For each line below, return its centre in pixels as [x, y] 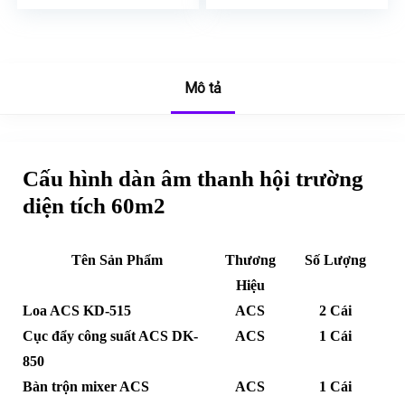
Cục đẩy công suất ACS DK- [110, 336]
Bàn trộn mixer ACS [85, 387]
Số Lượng [336, 260]
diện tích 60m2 [94, 206]
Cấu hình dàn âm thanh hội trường [193, 179]
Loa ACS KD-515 [76, 311]
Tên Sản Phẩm [117, 260]
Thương [250, 260]
